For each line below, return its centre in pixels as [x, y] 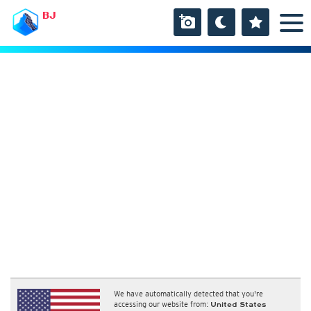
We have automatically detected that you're [189, 294]
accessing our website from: [162, 304]
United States [238, 304]
